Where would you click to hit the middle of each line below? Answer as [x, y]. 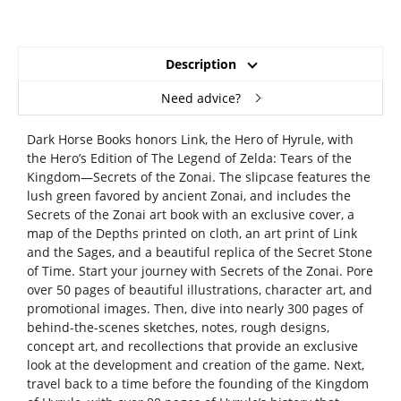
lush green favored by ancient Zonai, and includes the [188, 196]
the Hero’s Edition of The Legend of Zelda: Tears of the [189, 158]
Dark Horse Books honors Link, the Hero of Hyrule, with [190, 140]
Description [200, 64]
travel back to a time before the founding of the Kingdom [197, 384]
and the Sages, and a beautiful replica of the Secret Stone [199, 252]
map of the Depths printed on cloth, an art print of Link [192, 234]
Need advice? [200, 98]
